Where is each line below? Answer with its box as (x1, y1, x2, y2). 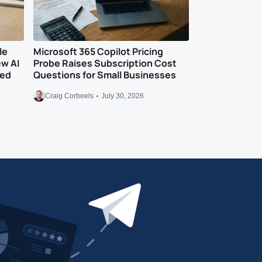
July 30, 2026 (101, 92, 144, 100)
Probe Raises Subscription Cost (33, 57, 177, 70)
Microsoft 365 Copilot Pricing (33, 45, 164, 58)
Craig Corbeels (45, 92, 94, 100)
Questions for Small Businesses (33, 68, 177, 81)
